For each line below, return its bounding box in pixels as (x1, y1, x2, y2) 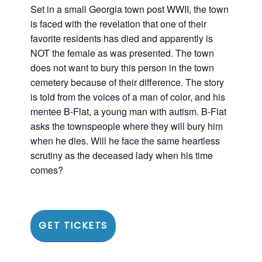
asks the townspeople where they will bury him (30, 119, 223, 133)
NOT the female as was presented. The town (30, 46, 215, 60)
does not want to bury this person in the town (30, 61, 215, 74)
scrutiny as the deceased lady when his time (30, 149, 213, 162)
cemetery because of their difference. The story (30, 75, 225, 89)
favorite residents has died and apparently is (30, 32, 213, 45)
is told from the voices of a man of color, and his (30, 90, 226, 104)
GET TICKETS (39, 219, 108, 232)
